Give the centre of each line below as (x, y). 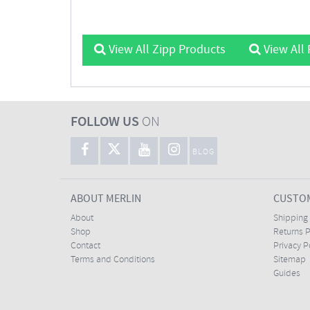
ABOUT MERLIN (106, 199)
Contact (85, 246)
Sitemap (289, 260)
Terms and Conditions (113, 260)
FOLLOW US (105, 122)
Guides (286, 274)
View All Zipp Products (166, 50)
